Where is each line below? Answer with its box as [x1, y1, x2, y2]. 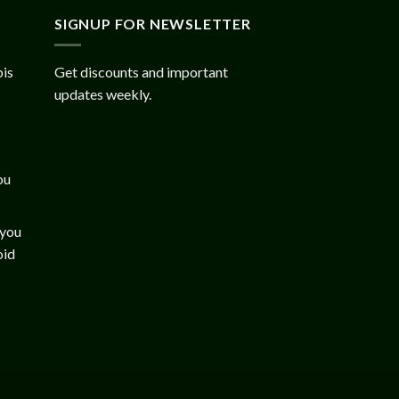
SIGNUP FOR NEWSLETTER [54, 14, 251, 32]
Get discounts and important [54, 63, 228, 81]
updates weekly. [54, 85, 151, 103]
